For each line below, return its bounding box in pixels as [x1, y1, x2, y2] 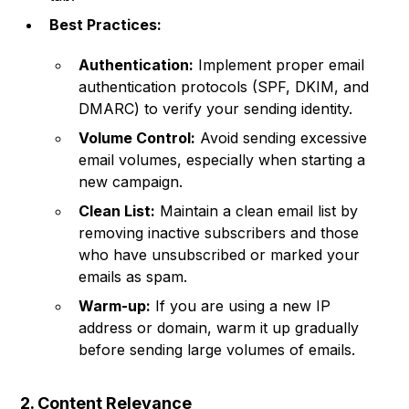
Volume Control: [79, 129, 196, 148]
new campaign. [79, 173, 184, 192]
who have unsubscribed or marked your [79, 246, 361, 265]
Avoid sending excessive [195, 129, 368, 148]
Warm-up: [79, 297, 152, 316]
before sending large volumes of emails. [79, 341, 356, 360]
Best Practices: [49, 16, 163, 35]
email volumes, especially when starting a [79, 151, 366, 170]
